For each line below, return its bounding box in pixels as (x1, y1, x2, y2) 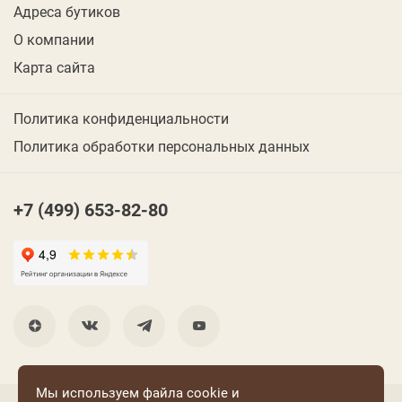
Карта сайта (13, 57, 95, 76)
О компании (13, 29, 94, 48)
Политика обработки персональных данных (13, 135, 310, 155)
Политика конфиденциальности (13, 108, 229, 127)
